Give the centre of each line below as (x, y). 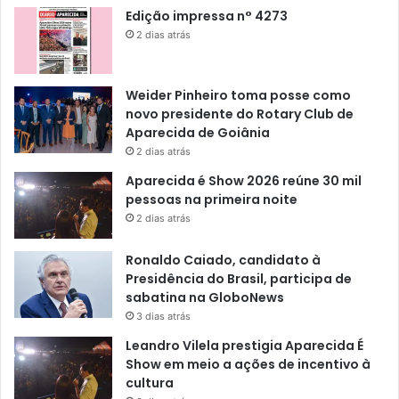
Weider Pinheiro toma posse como (238, 96)
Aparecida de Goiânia (198, 133)
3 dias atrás (163, 317)
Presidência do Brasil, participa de (239, 279)
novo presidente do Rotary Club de (240, 114)
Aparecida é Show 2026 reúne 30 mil (244, 181)
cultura (150, 383)
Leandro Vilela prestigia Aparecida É (244, 346)
